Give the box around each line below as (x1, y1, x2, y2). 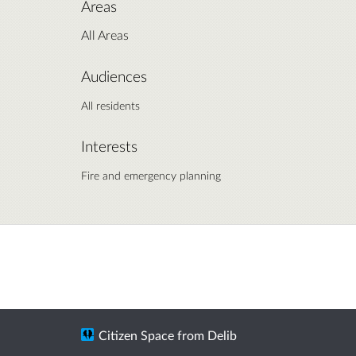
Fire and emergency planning (81, 168, 221, 182)
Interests (81, 137, 137, 155)
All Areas (81, 26, 129, 42)
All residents (81, 98, 140, 112)
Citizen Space (99, 327, 174, 342)
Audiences (81, 67, 147, 85)
